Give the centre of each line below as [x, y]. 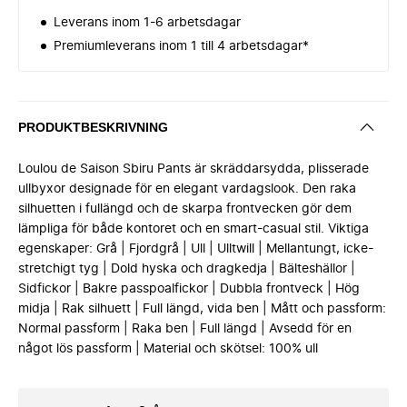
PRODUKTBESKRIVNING [93, 127]
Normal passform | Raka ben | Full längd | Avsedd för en [185, 329]
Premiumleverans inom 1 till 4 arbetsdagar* [181, 46]
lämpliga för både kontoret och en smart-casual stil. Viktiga [194, 229]
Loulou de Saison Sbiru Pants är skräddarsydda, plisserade [194, 169]
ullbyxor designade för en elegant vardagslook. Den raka [187, 189]
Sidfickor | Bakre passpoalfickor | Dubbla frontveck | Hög [189, 289]
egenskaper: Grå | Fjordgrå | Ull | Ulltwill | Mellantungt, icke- [196, 249]
